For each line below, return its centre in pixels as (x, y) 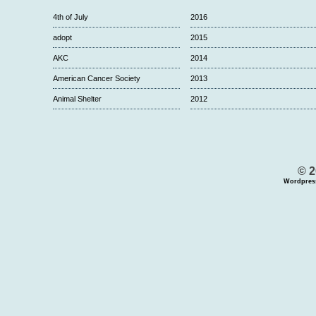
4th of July (71, 17)
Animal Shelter (77, 98)
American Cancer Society (97, 78)
